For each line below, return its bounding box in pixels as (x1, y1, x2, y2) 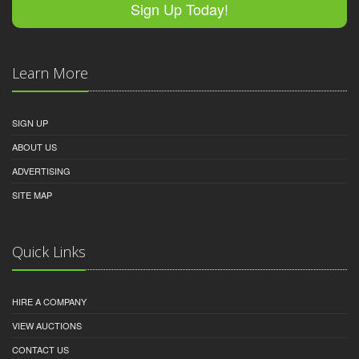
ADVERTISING (12, 164, 71, 178)
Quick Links (12, 242, 86, 262)
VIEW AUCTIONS (12, 319, 82, 333)
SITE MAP (12, 188, 52, 202)
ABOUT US (12, 140, 57, 154)
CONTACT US (12, 343, 69, 357)
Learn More (12, 63, 88, 83)
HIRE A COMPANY (12, 295, 87, 309)
